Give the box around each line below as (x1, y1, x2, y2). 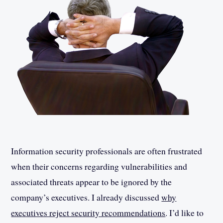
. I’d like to (165, 206, 204, 219)
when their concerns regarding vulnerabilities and (11, 160, 188, 172)
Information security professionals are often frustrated (11, 144, 203, 157)
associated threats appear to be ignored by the (11, 175, 172, 188)
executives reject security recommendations (11, 206, 166, 219)
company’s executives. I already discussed (11, 191, 162, 203)
